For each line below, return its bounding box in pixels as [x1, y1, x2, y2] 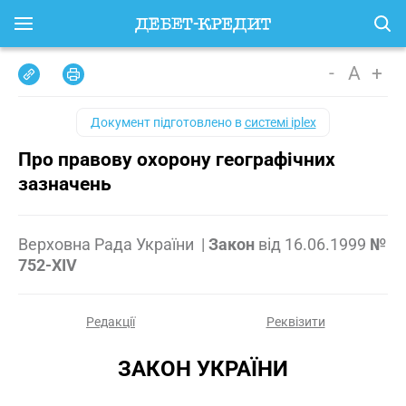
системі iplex [244, 115, 316, 130]
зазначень [18, 173, 111, 195]
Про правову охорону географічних [18, 149, 335, 170]
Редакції [86, 314, 135, 329]
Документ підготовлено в [90, 115, 245, 130]
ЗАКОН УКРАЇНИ [118, 356, 288, 382]
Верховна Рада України [18, 235, 198, 254]
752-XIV [18, 256, 77, 275]
